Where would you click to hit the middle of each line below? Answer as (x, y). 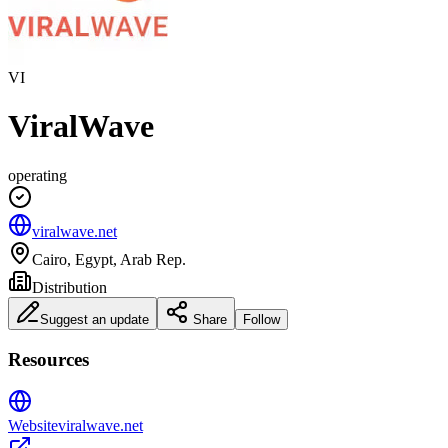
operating (37, 175)
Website (33, 426)
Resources (48, 359)
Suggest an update (94, 319)
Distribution (69, 287)
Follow (261, 319)
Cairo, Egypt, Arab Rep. (109, 259)
